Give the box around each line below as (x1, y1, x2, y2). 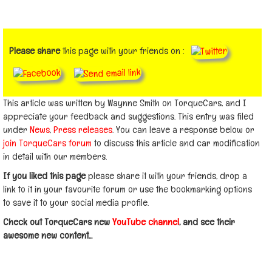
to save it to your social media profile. (3, 196, 149, 209)
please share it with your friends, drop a (86, 169, 247, 182)
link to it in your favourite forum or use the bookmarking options (3, 183, 252, 195)
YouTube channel (112, 216, 179, 228)
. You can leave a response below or (112, 123, 254, 136)
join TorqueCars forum (3, 137, 92, 149)
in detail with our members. (3, 150, 107, 163)
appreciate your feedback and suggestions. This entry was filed (3, 110, 254, 123)
